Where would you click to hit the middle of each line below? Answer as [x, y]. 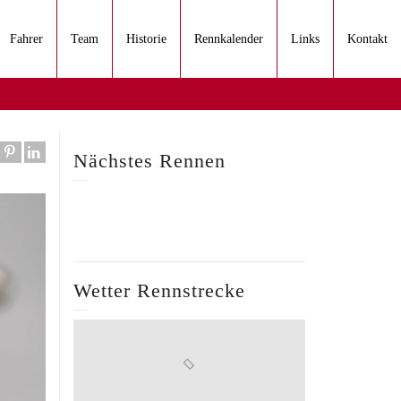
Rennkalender [229, 39]
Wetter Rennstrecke [159, 290]
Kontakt [367, 39]
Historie [146, 39]
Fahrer [26, 39]
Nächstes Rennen [149, 161]
